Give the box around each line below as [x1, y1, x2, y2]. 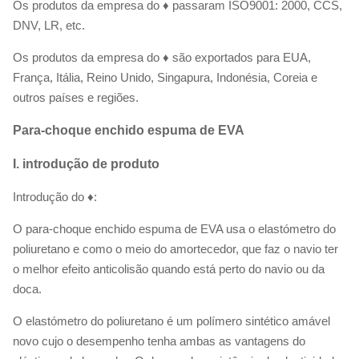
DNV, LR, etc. [13, 18, 85, 32]
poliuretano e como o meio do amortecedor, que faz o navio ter [13, 242, 338, 256]
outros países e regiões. [13, 91, 139, 104]
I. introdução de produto [13, 157, 159, 171]
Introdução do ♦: [13, 190, 97, 204]
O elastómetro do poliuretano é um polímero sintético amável [13, 314, 330, 328]
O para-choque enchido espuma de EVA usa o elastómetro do [13, 222, 336, 236]
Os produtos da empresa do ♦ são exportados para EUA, [13, 50, 311, 64]
